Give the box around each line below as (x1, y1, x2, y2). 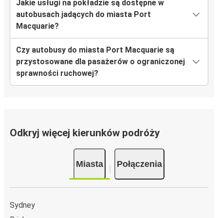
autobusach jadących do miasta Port (16, 10, 151, 19)
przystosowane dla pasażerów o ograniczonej (16, 57, 185, 67)
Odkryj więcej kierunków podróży (10, 127, 160, 139)
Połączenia (116, 159, 162, 169)
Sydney (10, 200, 35, 210)
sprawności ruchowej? (16, 69, 98, 78)
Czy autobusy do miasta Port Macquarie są (16, 45, 174, 55)
